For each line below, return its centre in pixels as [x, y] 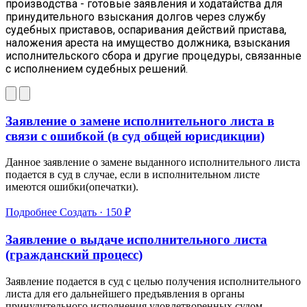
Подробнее [33, 212]
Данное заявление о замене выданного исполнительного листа [153, 162]
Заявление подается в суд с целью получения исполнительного [153, 281]
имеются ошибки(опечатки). [72, 187]
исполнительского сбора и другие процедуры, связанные [153, 56]
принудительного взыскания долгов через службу [136, 16]
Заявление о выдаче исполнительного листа [136, 240]
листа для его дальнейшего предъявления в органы [125, 293]
